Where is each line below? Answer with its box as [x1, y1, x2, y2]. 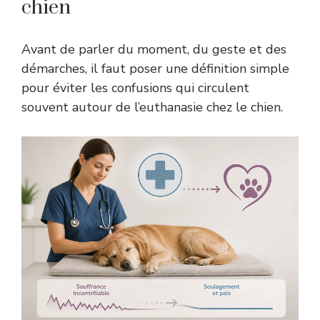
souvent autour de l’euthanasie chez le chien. [21, 98, 283, 116]
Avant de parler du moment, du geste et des [21, 40, 286, 58]
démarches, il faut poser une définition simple [21, 59, 289, 77]
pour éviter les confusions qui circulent [21, 79, 249, 96]
